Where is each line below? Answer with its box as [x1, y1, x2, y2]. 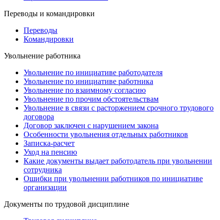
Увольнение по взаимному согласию [24, 86, 146, 95]
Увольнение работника [4, 52, 81, 60]
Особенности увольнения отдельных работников [24, 130, 188, 139]
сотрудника [24, 165, 62, 174]
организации [24, 183, 67, 192]
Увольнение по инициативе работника [24, 77, 153, 86]
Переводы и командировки [4, 9, 95, 18]
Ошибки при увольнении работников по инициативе [24, 174, 203, 183]
